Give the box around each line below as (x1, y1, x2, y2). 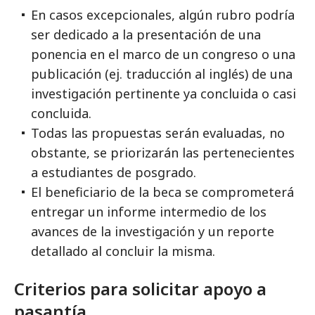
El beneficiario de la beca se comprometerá (31, 184, 294, 200)
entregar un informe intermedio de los (31, 203, 266, 220)
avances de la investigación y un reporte (31, 223, 274, 240)
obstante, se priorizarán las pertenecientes (31, 144, 295, 161)
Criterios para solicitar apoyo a (14, 277, 266, 300)
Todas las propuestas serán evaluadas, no (31, 124, 285, 141)
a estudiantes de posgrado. (31, 164, 196, 181)
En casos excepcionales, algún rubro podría (31, 6, 295, 23)
